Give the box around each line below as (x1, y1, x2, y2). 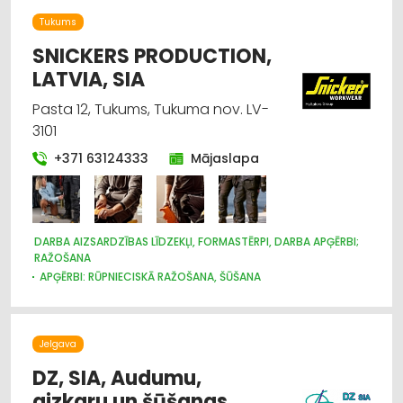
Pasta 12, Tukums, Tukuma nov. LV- (32, 98, 269, 120)
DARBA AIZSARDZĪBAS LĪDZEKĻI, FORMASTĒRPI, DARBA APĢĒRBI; (33, 233, 359, 249)
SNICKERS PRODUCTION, (32, 41, 272, 70)
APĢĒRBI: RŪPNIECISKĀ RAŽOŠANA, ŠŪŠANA (40, 268, 261, 284)
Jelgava (40, 336, 76, 351)
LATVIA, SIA (32, 65, 145, 94)
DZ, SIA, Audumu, (32, 363, 201, 392)
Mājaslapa (191, 148, 260, 167)
